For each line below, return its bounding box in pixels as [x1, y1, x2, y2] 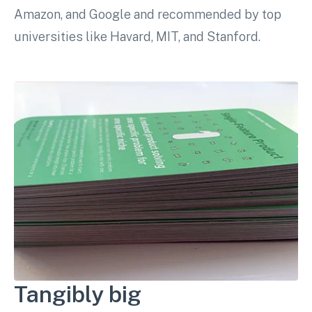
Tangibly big [14, 281, 141, 307]
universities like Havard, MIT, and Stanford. [14, 29, 260, 45]
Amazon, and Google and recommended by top [14, 7, 281, 22]
